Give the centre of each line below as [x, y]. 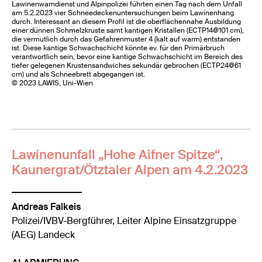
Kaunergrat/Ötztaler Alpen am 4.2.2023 [130, 170]
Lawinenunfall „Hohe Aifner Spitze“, [118, 154]
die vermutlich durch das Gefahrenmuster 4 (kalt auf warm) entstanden [126, 39]
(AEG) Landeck [44, 235]
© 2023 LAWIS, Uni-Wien [53, 83]
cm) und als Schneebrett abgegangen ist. [79, 74]
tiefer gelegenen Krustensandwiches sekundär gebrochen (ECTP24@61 [127, 65]
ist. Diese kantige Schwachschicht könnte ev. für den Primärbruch [118, 48]
